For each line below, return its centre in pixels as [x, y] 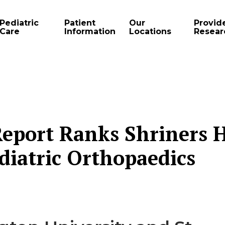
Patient [80, 23]
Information [90, 31]
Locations [150, 31]
